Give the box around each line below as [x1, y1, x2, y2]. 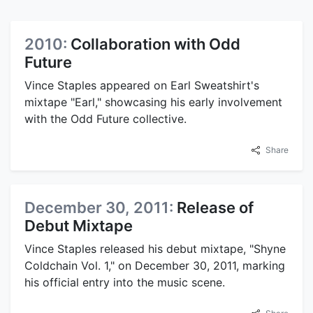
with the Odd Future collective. [24, 112, 187, 126]
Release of [177, 198, 254, 217]
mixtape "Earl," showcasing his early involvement [24, 95, 282, 109]
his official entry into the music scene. [24, 275, 225, 289]
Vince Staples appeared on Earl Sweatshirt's [24, 78, 259, 92]
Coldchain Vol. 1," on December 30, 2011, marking [24, 259, 285, 272]
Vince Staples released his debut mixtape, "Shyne [24, 242, 286, 256]
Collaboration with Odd [71, 35, 240, 53]
